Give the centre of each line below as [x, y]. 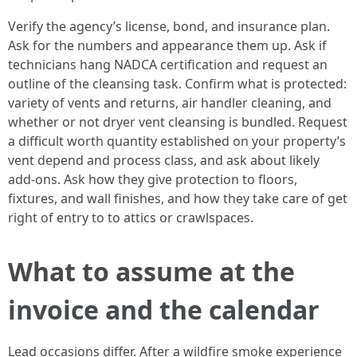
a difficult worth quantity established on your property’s [177, 141]
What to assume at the [151, 271]
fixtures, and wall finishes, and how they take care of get [178, 198]
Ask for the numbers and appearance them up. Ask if [167, 45]
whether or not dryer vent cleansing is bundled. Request [178, 122]
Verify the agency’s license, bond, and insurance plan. [169, 26]
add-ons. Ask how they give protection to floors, [153, 179]
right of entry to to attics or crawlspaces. [131, 218]
